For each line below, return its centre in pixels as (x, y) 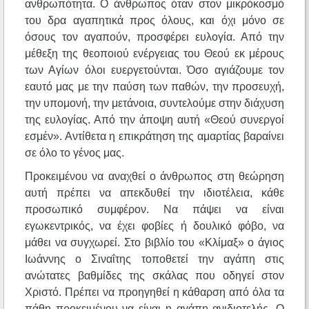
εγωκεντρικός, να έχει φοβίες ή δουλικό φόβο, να (154, 226)
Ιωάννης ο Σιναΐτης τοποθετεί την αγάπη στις (154, 259)
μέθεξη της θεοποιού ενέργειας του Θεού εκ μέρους (154, 54)
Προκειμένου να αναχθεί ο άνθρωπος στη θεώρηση (154, 177)
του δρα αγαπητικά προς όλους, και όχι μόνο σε (154, 21)
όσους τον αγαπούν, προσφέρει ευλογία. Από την (154, 37)
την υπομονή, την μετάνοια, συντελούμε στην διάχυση (154, 103)
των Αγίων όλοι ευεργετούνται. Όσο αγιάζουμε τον (154, 70)
